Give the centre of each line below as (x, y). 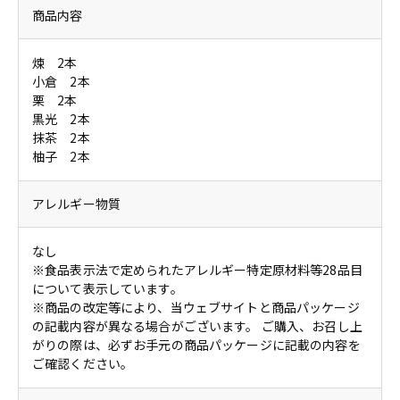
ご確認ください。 (83, 364)
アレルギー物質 (76, 204)
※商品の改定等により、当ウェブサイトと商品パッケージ (196, 308)
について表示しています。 (108, 289)
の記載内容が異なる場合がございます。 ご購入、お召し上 (197, 326)
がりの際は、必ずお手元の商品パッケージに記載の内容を (196, 345)
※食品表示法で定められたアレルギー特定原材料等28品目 (197, 270)
